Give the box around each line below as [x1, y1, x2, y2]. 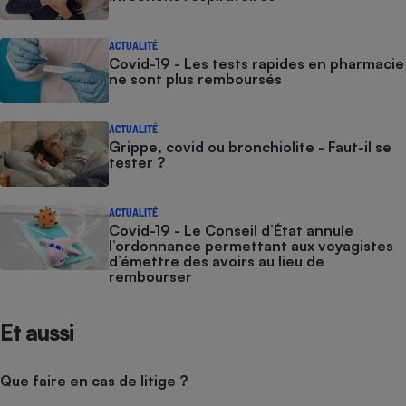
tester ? [109, 152, 165, 171]
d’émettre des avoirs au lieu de [109, 251, 324, 270]
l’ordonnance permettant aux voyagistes [109, 236, 393, 255]
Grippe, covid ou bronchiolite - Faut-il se [109, 137, 391, 156]
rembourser [109, 266, 192, 285]
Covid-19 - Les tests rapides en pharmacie [109, 53, 404, 72]
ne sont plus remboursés [109, 69, 282, 88]
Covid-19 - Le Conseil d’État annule [109, 220, 353, 239]
